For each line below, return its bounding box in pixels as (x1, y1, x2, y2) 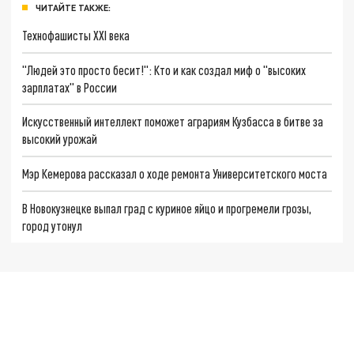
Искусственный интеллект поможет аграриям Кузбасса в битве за (22, 114, 324, 130)
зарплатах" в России (22, 79, 118, 95)
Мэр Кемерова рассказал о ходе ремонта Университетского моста (22, 165, 328, 181)
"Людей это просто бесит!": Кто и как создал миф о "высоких (22, 62, 307, 77)
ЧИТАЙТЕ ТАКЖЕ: (36, 2, 111, 13)
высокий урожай (22, 131, 98, 147)
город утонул (22, 217, 83, 233)
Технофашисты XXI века (22, 27, 130, 43)
